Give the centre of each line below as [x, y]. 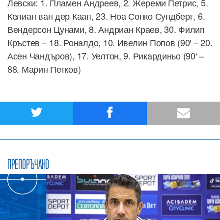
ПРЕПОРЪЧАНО [28, 164]
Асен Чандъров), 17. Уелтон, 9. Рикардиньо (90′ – [106, 55]
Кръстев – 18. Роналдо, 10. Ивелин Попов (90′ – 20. [110, 42]
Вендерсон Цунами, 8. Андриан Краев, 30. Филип [106, 29]
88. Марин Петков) [44, 69]
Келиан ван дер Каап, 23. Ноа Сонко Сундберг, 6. [106, 15]
